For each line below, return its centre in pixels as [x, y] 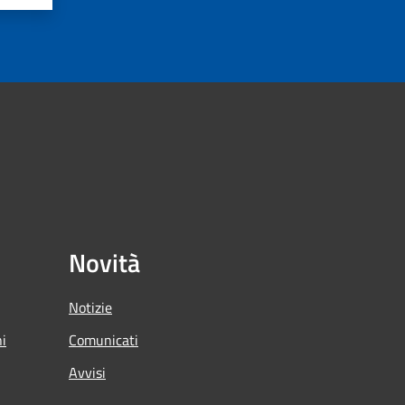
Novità [104, 262]
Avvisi [87, 372]
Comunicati [104, 339]
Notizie [90, 307]
